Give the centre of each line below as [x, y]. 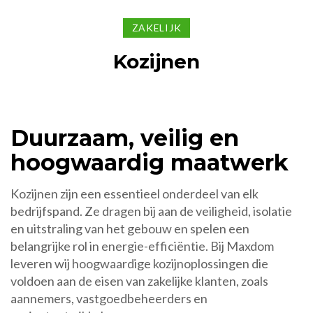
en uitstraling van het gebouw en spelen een [130, 229]
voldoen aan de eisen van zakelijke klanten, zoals [139, 281]
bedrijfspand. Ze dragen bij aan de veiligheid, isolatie [151, 211]
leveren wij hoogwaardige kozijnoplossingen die [139, 264]
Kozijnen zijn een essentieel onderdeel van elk [134, 194]
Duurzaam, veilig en [125, 138]
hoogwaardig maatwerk [150, 163]
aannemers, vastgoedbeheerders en [109, 299]
